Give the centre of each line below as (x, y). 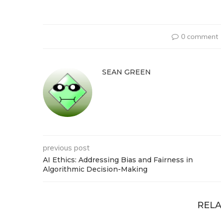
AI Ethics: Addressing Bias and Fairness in (118, 160)
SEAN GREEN (127, 72)
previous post (66, 148)
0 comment (199, 37)
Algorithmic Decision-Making (95, 169)
